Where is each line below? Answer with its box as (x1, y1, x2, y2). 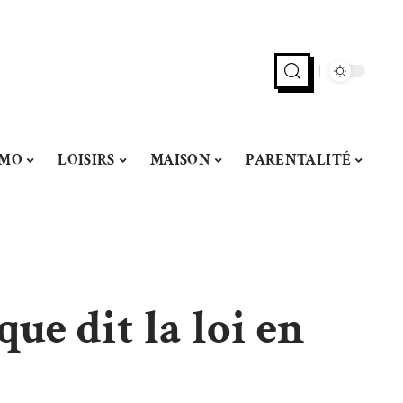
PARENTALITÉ (246, 149, 352, 170)
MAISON (150, 149, 211, 170)
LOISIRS (58, 149, 115, 170)
